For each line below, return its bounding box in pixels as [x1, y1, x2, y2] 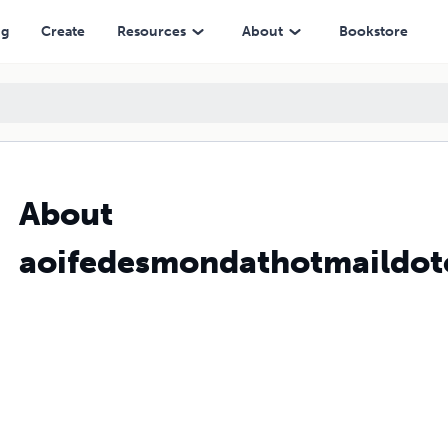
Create [40, 22, 85, 40]
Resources [116, 22, 186, 40]
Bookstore [338, 22, 408, 40]
